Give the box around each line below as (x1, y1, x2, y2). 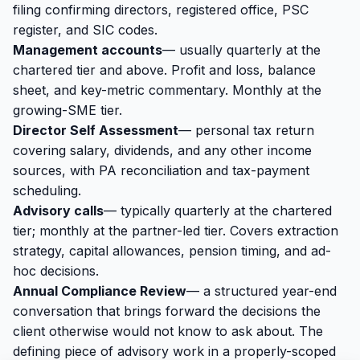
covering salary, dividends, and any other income (13, 142, 312, 158)
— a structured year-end (186, 283, 337, 299)
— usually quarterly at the (162, 42, 321, 58)
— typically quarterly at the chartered (104, 202, 332, 219)
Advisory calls (13, 202, 104, 219)
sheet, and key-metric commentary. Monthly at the (13, 82, 321, 98)
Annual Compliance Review (13, 283, 186, 299)
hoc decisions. (13, 263, 99, 279)
